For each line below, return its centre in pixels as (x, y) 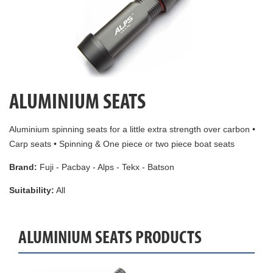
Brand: (23, 167)
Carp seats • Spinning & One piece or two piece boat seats (122, 144)
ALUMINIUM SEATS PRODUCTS (110, 237)
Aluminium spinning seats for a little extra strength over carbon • (132, 129)
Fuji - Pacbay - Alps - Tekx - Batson (106, 167)
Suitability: (32, 190)
